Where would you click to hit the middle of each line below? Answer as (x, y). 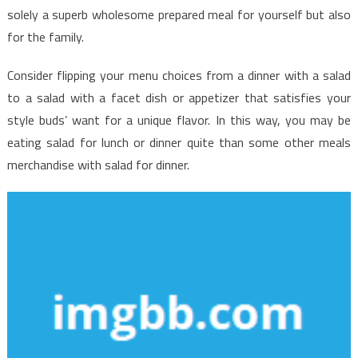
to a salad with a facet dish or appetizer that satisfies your (179, 97)
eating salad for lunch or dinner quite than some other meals (179, 142)
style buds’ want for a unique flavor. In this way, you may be (179, 119)
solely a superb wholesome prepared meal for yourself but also (179, 14)
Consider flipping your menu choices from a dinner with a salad (179, 75)
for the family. (45, 36)
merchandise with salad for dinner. (98, 164)
